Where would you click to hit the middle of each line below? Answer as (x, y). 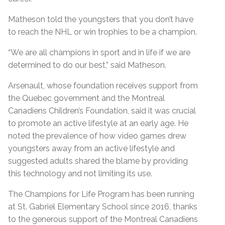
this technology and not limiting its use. (81, 173)
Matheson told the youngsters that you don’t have (101, 19)
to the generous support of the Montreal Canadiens (103, 219)
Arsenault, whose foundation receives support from (103, 85)
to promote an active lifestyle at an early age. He (98, 123)
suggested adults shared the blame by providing (98, 161)
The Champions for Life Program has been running (101, 194)
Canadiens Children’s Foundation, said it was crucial (102, 110)
